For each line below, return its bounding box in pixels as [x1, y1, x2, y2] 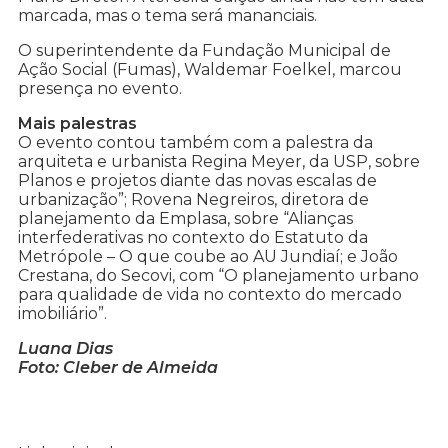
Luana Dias [18, 339, 113, 359]
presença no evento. [18, 79, 182, 99]
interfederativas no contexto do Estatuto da [18, 228, 368, 248]
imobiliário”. [18, 304, 107, 324]
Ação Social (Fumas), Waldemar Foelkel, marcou [18, 60, 402, 80]
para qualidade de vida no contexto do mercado [18, 285, 402, 305]
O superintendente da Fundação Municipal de [18, 41, 391, 61]
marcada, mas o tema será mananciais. [18, 6, 317, 26]
